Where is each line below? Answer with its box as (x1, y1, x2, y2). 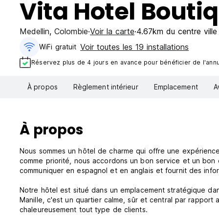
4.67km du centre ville (136, 26, 217, 36)
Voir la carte (90, 26, 134, 36)
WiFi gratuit (39, 43, 77, 51)
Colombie (54, 26, 88, 36)
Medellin (20, 26, 49, 36)
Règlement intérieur (73, 83, 138, 91)
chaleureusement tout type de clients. (20, 205, 148, 214)
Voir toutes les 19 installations (80, 42, 189, 52)
